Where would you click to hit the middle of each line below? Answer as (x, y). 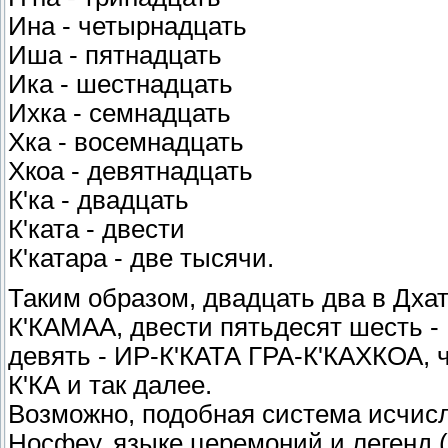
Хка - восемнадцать (126, 142)
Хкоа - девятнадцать (130, 171)
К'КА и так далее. (110, 385)
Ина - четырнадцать (127, 26)
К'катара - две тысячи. (141, 258)
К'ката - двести (96, 229)
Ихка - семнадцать (119, 113)
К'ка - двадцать (98, 200)
